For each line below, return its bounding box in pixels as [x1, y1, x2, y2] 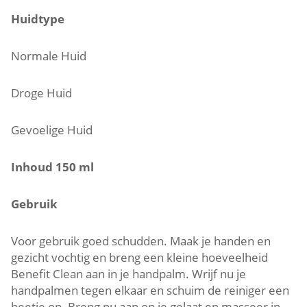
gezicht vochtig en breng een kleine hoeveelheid [11, 249, 268, 265]
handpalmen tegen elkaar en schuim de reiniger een [11, 282, 289, 298]
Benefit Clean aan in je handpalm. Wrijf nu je [11, 265, 246, 282]
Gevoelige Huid [11, 121, 93, 138]
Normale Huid [11, 47, 86, 64]
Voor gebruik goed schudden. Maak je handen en [11, 232, 271, 249]
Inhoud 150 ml [11, 158, 94, 175]
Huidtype [11, 10, 64, 27]
